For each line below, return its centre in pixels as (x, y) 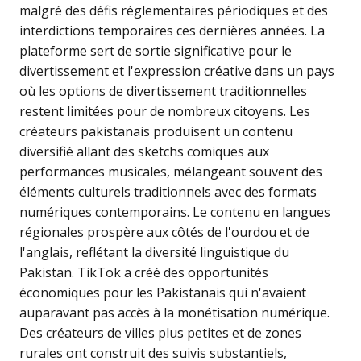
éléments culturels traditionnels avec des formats (168, 192)
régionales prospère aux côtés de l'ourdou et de (164, 232)
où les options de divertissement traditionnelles (163, 91)
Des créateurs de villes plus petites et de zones (160, 333)
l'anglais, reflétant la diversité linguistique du (154, 253)
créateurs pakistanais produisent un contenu (156, 132)
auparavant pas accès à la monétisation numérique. (174, 313)
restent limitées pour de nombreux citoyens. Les (165, 112)
